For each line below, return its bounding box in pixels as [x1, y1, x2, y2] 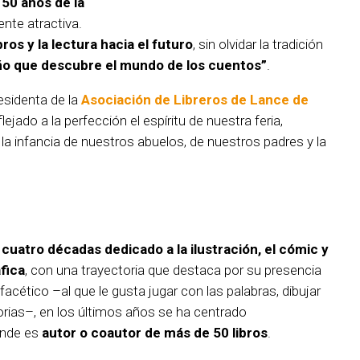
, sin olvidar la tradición [193, 35, 323, 52]
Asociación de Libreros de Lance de [81, 91, 309, 108]
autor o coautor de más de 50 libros [42, 324, 268, 341]
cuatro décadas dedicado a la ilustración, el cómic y [2, 240, 329, 257]
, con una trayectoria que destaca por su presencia [25, 261, 321, 278]
